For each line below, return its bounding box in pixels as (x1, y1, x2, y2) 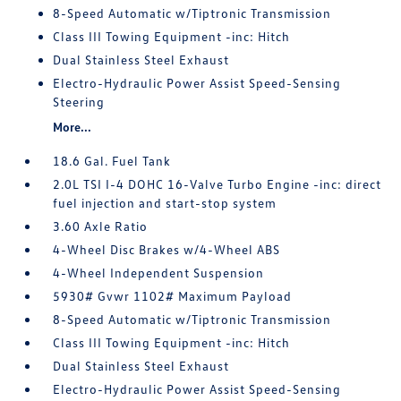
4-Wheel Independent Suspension (53, 265, 265, 280)
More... (53, 119, 92, 134)
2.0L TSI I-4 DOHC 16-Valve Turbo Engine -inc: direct (53, 176, 382, 192)
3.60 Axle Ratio (53, 218, 149, 234)
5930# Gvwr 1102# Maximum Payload (53, 288, 293, 303)
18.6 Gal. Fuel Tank (53, 153, 172, 168)
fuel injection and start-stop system (53, 195, 277, 210)
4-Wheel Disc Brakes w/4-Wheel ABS (53, 242, 281, 257)
